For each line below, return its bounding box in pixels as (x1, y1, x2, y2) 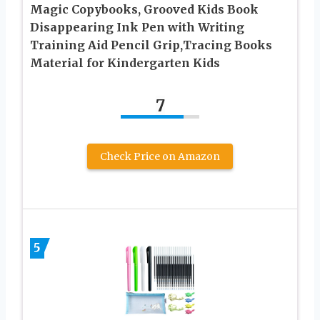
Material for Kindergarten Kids (30, 56, 220, 71)
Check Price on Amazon (100, 150, 220, 164)
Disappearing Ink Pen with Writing (30, 20, 244, 35)
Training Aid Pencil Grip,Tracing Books (30, 38, 272, 53)
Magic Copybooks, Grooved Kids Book (30, 2, 259, 17)
